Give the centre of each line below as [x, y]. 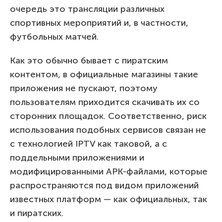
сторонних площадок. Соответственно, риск [108, 116]
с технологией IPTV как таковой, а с [88, 143]
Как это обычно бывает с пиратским [89, 60]
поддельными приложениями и [77, 157]
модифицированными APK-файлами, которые [109, 171]
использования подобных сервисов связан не [108, 130]
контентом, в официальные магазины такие [104, 74]
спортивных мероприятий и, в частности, [99, 23]
